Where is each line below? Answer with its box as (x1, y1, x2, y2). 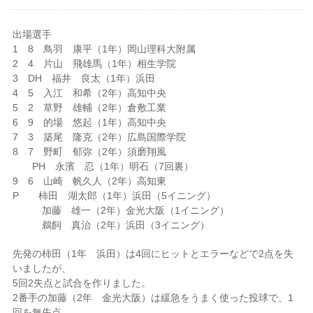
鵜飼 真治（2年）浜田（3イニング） (13, 219, 210, 231)
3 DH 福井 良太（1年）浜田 (13, 73, 156, 84)
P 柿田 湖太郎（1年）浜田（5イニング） (13, 190, 217, 201)
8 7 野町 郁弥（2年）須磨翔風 (13, 146, 167, 157)
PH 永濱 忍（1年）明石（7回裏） (13, 161, 194, 172)
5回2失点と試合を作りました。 (13, 277, 152, 289)
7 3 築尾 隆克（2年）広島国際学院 (13, 131, 187, 143)
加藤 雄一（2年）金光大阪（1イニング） (13, 205, 230, 216)
